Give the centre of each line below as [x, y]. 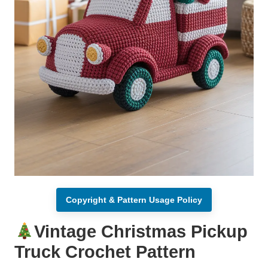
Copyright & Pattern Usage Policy [134, 200]
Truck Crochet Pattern [105, 252]
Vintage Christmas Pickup [141, 232]
